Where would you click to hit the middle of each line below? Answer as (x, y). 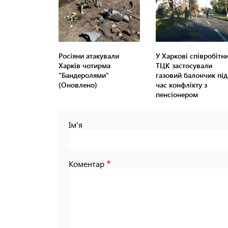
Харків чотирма (84, 66)
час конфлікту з (181, 85)
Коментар (87, 164)
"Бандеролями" (84, 75)
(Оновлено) (78, 85)
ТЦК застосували (184, 66)
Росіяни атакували (89, 56)
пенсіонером (177, 95)
